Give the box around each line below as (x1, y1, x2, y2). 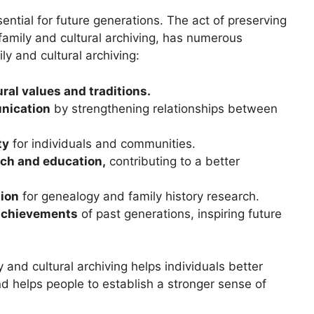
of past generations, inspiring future (78, 206, 282, 221)
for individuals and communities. (9, 136, 196, 151)
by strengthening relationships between (50, 101, 278, 116)
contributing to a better (106, 153, 240, 168)
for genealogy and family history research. (19, 189, 259, 203)
